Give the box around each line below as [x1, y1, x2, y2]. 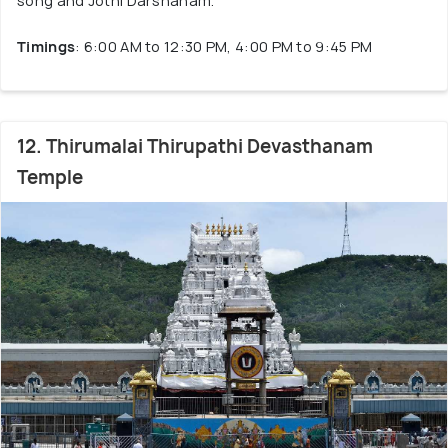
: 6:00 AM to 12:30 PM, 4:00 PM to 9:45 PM [75, 37, 373, 56]
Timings [17, 37, 76, 56]
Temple [17, 165, 83, 190]
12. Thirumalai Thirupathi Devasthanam [17, 134, 373, 159]
